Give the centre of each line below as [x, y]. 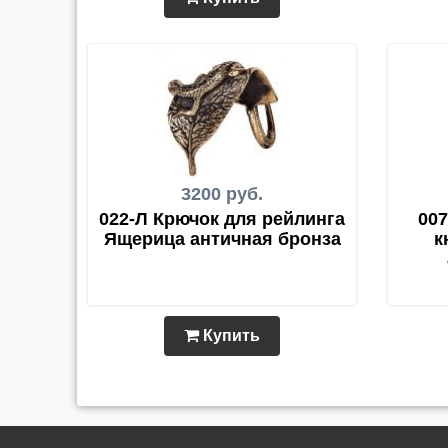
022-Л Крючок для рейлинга [222, 219]
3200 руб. [222, 194]
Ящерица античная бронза [222, 239]
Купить [229, 336]
